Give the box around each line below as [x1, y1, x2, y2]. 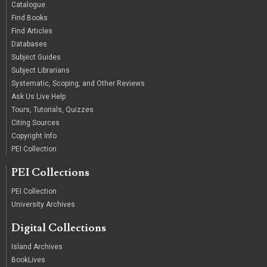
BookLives [11, 256, 45, 265]
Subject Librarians [11, 66, 70, 75]
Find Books [11, 14, 48, 23]
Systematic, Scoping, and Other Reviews [11, 79, 145, 88]
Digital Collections [11, 221, 106, 235]
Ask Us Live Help [11, 92, 66, 101]
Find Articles [11, 27, 52, 36]
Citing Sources [11, 119, 60, 128]
